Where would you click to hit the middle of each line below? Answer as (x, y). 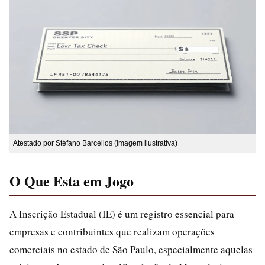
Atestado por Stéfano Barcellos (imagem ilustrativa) (95, 143)
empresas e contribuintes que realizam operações (112, 232)
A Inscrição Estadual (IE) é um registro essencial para (122, 214)
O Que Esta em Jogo (72, 181)
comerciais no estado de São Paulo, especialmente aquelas (131, 249)
